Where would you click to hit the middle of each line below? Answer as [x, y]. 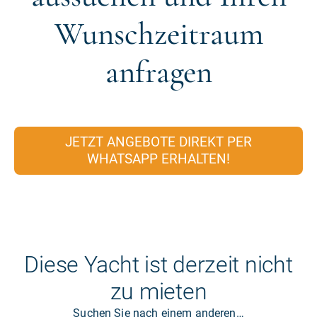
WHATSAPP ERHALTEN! [158, 159]
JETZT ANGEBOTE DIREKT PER [158, 142]
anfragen [158, 72]
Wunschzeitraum [158, 34]
